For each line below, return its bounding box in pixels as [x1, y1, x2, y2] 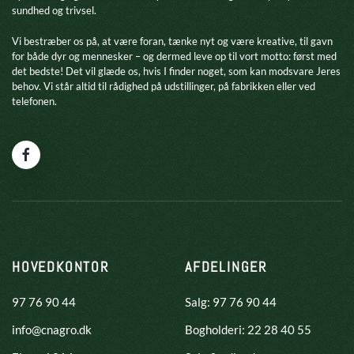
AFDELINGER [185, 258, 267, 276]
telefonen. [12, 95, 57, 107]
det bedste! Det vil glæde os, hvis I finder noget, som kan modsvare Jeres [12, 65, 341, 77]
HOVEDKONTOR [12, 258, 109, 276]
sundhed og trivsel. [12, 4, 96, 17]
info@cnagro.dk [12, 322, 92, 337]
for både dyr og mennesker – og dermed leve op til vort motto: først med [12, 50, 337, 62]
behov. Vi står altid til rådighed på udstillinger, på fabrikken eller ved [12, 80, 315, 92]
